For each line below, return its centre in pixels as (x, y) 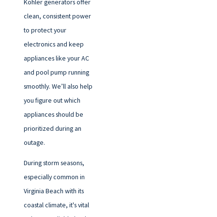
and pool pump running (56, 72)
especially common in (54, 177)
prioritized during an (52, 128)
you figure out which (52, 100)
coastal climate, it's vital (56, 205)
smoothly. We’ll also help (58, 86)
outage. (34, 142)
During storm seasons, (54, 163)
